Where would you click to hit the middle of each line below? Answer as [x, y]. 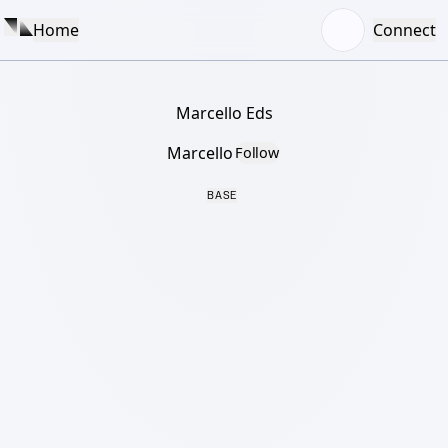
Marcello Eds [224, 113]
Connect [404, 30]
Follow [257, 153]
